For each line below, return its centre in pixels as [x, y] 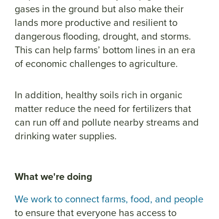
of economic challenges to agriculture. [96, 63]
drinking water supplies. [66, 136]
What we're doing [54, 176]
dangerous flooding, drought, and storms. [103, 36]
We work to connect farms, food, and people [109, 199]
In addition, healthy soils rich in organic [99, 95]
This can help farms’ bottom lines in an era [105, 50]
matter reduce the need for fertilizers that [103, 108]
